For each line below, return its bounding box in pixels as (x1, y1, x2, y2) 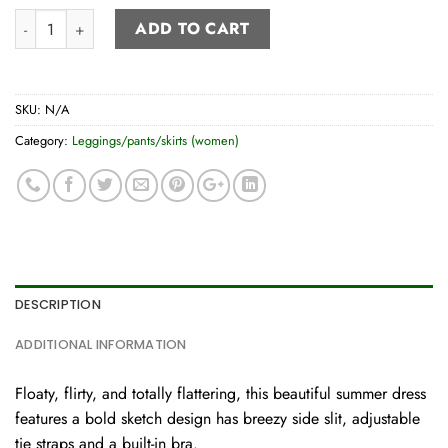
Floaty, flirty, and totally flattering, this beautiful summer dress (15, 381, 426, 405)
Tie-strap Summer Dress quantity (14, 9, 233, 29)
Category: (15, 130, 72, 150)
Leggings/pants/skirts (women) (72, 130, 239, 150)
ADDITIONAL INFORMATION (15, 335, 187, 353)
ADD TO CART (135, 17, 250, 40)
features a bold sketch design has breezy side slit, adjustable (15, 406, 420, 430)
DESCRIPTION (15, 295, 101, 313)
